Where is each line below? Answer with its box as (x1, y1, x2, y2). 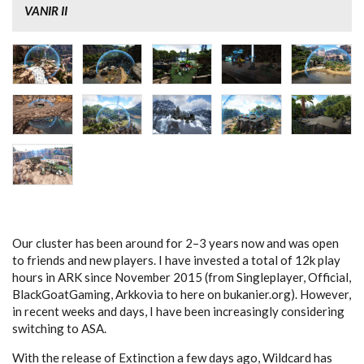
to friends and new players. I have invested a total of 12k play (12, 252, 340, 267)
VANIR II (24, 2, 67, 18)
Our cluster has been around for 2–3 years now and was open (12, 235, 339, 250)
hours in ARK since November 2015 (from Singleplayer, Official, (12, 269, 351, 284)
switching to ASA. (12, 320, 106, 336)
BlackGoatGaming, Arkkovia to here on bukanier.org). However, (12, 286, 351, 301)
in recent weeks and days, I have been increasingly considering (12, 303, 344, 318)
